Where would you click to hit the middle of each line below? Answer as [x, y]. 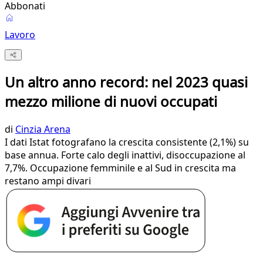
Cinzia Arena [43, 129]
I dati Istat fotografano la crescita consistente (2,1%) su [127, 142]
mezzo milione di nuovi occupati [111, 102]
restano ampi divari [48, 181]
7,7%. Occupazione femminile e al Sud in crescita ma [120, 168]
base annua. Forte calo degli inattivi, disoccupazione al [125, 155]
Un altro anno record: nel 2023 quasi [126, 82]
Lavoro [20, 35]
